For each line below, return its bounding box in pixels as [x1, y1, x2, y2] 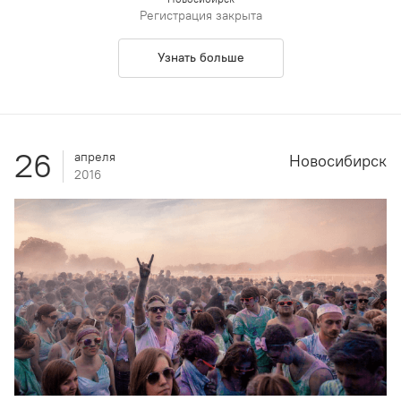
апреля [74, 149, 115, 165]
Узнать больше [157, 49, 244, 65]
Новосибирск [289, 150, 387, 171]
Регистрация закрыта [139, 7, 262, 23]
